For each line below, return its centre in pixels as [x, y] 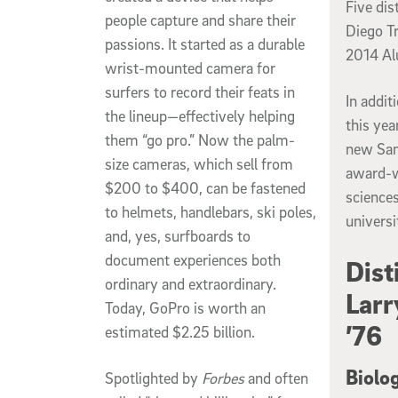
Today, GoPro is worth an [185, 307]
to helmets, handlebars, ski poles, [211, 211]
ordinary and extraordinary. [191, 283]
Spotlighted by [153, 378]
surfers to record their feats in [200, 92]
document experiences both [193, 259]
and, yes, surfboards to [178, 235]
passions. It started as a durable [205, 44]
